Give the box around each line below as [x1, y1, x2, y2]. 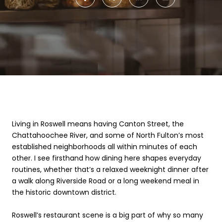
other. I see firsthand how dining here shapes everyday [12, 153, 201, 163]
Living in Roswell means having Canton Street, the [12, 119, 184, 129]
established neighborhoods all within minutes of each [12, 142, 197, 152]
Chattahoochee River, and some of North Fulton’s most [12, 130, 204, 140]
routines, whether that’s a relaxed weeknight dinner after [12, 165, 209, 174]
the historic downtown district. [12, 187, 116, 197]
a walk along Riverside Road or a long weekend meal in [12, 176, 199, 186]
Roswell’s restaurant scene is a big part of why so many [12, 210, 203, 220]
